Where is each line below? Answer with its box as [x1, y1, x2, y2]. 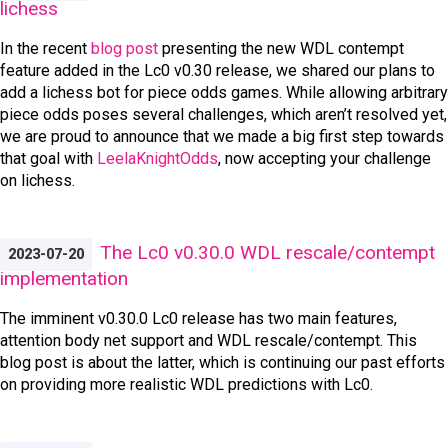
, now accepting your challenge [218, 148, 431, 168]
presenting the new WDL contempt [158, 38, 404, 58]
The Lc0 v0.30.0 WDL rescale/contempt [100, 240, 435, 264]
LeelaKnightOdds [97, 148, 218, 168]
